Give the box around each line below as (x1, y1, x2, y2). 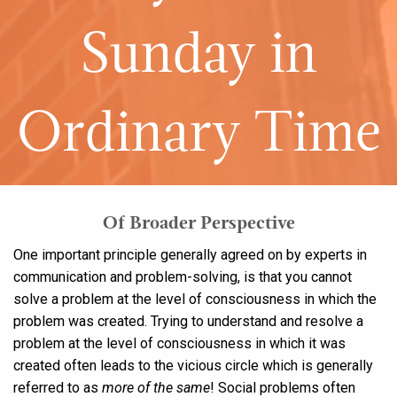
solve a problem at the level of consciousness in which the (13, 290, 377, 307)
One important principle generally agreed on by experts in (13, 245, 367, 263)
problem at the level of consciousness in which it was (13, 334, 346, 352)
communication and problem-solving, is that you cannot (13, 268, 352, 285)
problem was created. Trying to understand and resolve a (13, 312, 363, 330)
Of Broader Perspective (102, 214, 295, 233)
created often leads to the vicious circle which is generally (13, 356, 373, 374)
